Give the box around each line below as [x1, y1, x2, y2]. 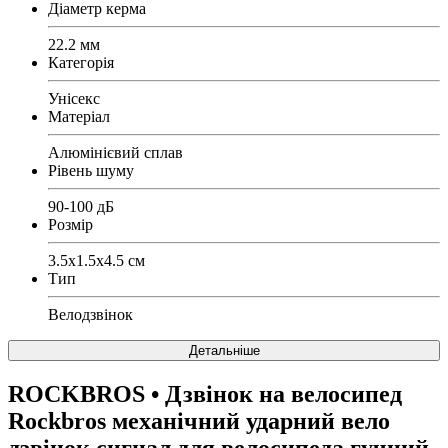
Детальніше [188, 342, 260, 358]
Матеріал [48, 107, 110, 125]
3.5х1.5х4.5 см [48, 251, 145, 269]
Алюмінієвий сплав [48, 143, 183, 161]
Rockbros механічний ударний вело [8, 407, 390, 434]
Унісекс [48, 89, 100, 107]
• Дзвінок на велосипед [145, 380, 402, 407]
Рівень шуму [48, 161, 134, 179]
